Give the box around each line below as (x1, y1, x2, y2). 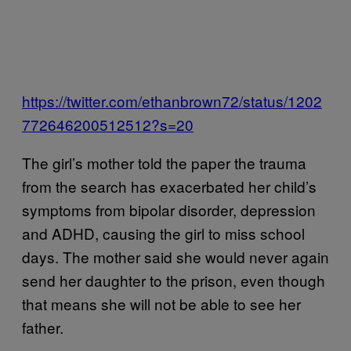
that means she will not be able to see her (22, 293, 301, 314)
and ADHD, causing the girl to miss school (22, 223, 305, 244)
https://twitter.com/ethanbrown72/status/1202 (22, 90, 322, 111)
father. (22, 317, 63, 338)
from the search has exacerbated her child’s (22, 175, 317, 197)
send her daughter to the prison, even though (22, 270, 325, 291)
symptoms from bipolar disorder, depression (22, 199, 316, 220)
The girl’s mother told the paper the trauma (22, 152, 306, 173)
